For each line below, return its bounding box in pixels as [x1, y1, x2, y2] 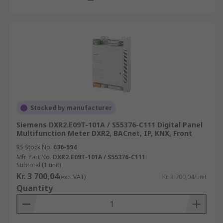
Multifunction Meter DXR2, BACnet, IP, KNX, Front [16, 128, 192, 138]
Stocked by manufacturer [30, 104, 112, 112]
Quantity [16, 183, 53, 194]
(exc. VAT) [59, 173, 86, 181]
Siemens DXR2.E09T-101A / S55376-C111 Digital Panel [16, 120, 203, 129]
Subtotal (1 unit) [16, 161, 61, 169]
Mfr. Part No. [16, 153, 51, 161]
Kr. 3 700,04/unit [162, 173, 207, 181]
